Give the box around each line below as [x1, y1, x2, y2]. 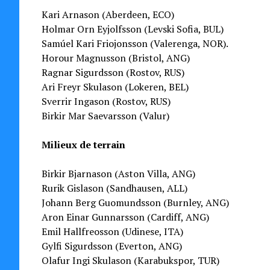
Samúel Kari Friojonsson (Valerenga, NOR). [41, 37, 228, 50]
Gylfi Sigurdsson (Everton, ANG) [41, 239, 182, 253]
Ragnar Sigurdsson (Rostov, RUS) [41, 66, 184, 79]
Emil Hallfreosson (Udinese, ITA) [41, 225, 183, 238]
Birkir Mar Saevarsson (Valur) [41, 109, 169, 122]
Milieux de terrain [41, 138, 125, 151]
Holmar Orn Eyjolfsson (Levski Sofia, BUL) [41, 22, 224, 36]
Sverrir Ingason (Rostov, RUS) [41, 95, 171, 108]
